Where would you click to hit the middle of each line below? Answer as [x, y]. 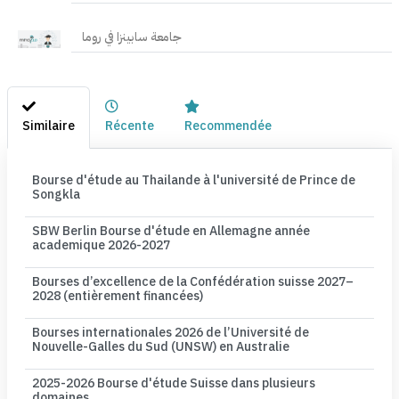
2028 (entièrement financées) [118, 296]
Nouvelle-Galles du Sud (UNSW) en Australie [161, 347]
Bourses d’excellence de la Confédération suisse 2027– [193, 282]
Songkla [56, 195]
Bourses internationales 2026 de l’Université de [171, 333]
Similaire [49, 126]
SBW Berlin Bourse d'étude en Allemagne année [171, 231]
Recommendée [228, 126]
